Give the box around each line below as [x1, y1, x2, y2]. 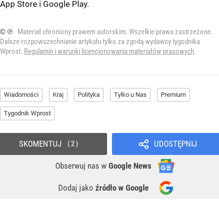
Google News [109, 161, 152, 171]
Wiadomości [4, 91, 39, 99]
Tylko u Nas [114, 91, 147, 99]
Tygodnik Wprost [4, 109, 51, 117]
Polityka [78, 91, 100, 99]
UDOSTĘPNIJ [153, 139, 197, 149]
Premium [161, 91, 186, 99]
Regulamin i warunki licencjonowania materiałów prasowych [24, 47, 194, 56]
